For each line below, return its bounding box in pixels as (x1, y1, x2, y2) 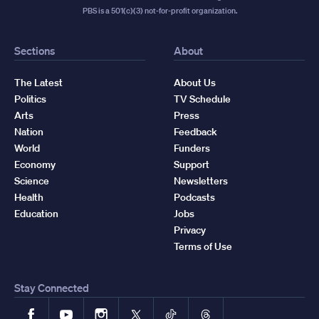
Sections (14, 43, 55, 58)
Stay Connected (14, 280, 89, 295)
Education (14, 206, 58, 220)
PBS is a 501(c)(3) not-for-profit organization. (82, 4, 237, 16)
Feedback (174, 125, 217, 138)
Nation (14, 125, 43, 138)
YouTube (59, 299, 108, 315)
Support (174, 157, 209, 171)
